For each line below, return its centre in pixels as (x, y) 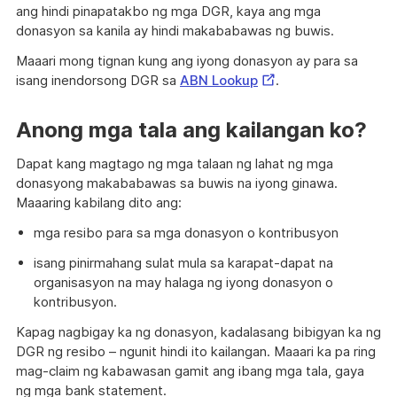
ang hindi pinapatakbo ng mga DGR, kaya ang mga (168, 11)
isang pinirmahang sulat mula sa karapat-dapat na (183, 262)
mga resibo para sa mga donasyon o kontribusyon (186, 232)
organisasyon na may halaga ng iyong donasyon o (183, 282)
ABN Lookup (219, 80)
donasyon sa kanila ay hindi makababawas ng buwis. (175, 30)
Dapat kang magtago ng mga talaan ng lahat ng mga (175, 163)
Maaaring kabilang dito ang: (99, 202)
